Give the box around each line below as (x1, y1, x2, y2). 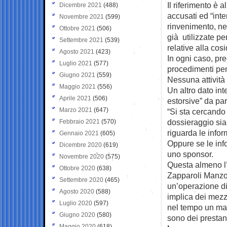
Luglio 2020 (59, 199, 92, 207)
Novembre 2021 (59, 13, 104, 20)
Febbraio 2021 (59, 118, 100, 125)
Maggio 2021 (59, 83, 96, 90)
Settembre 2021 (59, 36, 103, 44)
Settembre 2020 (59, 176, 103, 183)
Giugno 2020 (59, 211, 95, 218)
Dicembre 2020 (59, 141, 102, 148)
